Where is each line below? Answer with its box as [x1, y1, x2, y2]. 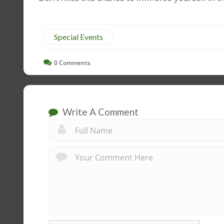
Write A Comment [60, 105, 138, 117]
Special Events [54, 31, 103, 41]
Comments [57, 58, 90, 67]
